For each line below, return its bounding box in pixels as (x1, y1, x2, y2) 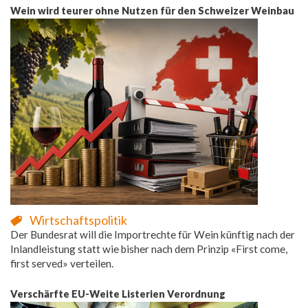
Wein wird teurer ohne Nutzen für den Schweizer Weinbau (10, 4, 294, 16)
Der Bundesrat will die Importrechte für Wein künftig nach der (10, 228, 295, 241)
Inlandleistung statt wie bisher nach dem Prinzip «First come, (10, 242, 287, 255)
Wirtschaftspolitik (30, 212, 127, 228)
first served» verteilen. (10, 256, 113, 269)
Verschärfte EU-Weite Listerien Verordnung (10, 287, 225, 300)
